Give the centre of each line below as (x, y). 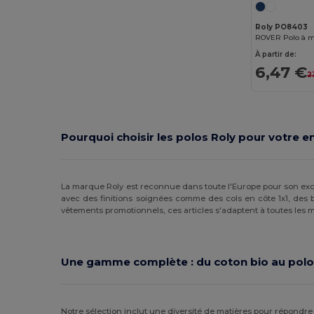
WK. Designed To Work (131, 23)
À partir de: (276, 55)
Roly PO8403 (282, 27)
